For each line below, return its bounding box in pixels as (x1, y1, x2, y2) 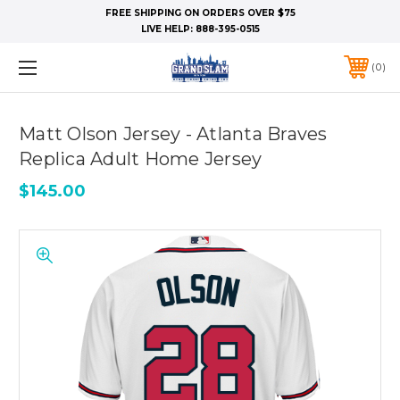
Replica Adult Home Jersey (19, 147, 262, 170)
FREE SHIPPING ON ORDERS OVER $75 (104, 7, 296, 19)
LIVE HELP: (140, 23, 196, 35)
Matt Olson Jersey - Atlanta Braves (19, 122, 328, 145)
